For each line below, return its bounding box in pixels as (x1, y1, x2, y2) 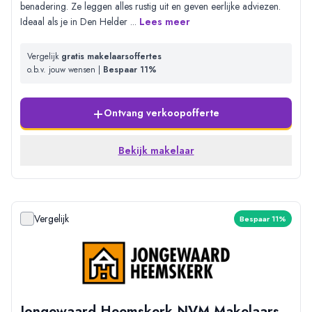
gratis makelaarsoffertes (61, 50, 162, 63)
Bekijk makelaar (118, 143, 194, 158)
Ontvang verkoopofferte (104, 106, 219, 120)
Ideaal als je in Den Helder (20, 15, 130, 29)
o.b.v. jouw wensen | (27, 63, 103, 77)
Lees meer (139, 15, 190, 29)
